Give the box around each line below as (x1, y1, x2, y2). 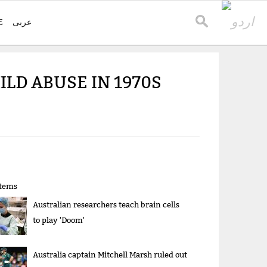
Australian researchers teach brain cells (33, 200, 180, 210)
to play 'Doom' (33, 215, 85, 225)
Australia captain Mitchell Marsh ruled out (33, 250, 188, 260)
